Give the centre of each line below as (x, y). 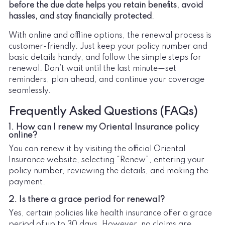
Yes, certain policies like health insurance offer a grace (110, 213)
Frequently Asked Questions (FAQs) (103, 111)
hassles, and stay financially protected (80, 16)
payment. (27, 182)
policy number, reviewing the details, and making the (108, 171)
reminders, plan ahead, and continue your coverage (106, 80)
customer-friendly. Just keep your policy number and (108, 46)
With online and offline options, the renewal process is (110, 35)
